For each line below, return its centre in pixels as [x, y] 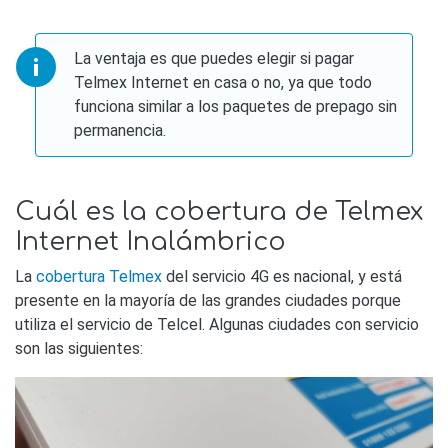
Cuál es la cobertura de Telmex [219, 211]
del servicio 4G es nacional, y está [282, 276]
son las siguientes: [79, 348]
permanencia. [120, 130]
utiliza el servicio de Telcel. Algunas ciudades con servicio [217, 324]
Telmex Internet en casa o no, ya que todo [223, 82]
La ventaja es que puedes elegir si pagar [214, 58]
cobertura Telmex [99, 276]
